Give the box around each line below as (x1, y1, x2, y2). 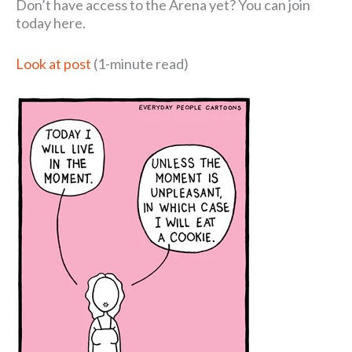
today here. (16, 14, 86, 32)
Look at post (16, 55, 91, 73)
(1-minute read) (91, 55, 189, 73)
